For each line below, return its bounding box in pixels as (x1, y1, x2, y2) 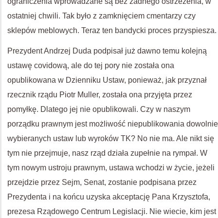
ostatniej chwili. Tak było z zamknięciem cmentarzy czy (7, 12, 196, 20)
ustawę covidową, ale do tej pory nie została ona (7, 61, 174, 70)
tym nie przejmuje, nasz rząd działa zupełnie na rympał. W (7, 149, 207, 157)
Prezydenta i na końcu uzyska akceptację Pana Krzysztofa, (7, 193, 210, 201)
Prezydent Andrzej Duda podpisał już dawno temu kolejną (7, 47, 207, 55)
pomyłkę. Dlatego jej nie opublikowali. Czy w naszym (7, 105, 190, 113)
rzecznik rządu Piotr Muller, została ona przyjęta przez (7, 91, 192, 99)
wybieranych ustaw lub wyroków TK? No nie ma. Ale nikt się (7, 134, 214, 143)
